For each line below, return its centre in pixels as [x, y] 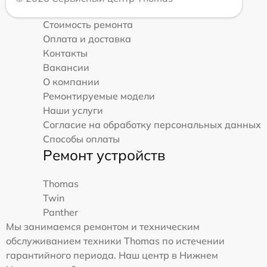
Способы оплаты [81, 139]
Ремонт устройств [104, 155]
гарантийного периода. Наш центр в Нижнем [112, 255]
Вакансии [66, 67]
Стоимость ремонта [88, 24]
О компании [71, 81]
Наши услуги [73, 110]
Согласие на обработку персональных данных [152, 124]
